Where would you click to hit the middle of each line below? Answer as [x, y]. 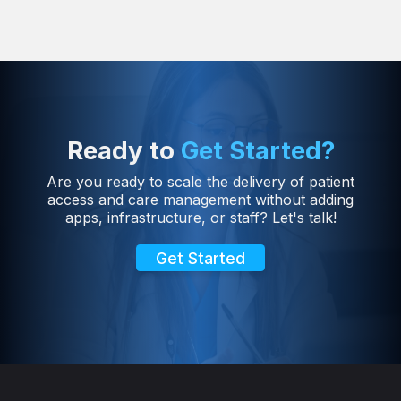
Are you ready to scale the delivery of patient [200, 182]
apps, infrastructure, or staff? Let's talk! [200, 218]
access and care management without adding [200, 200]
